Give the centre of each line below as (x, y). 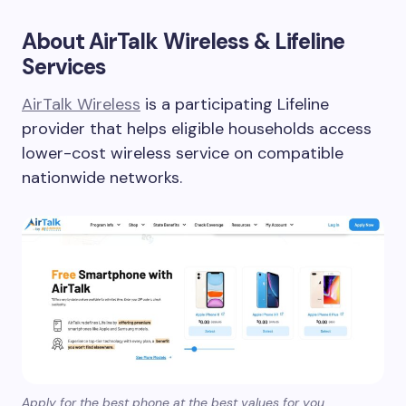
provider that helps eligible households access (197, 128)
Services (64, 66)
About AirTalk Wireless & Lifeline (184, 41)
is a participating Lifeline (235, 104)
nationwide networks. (102, 177)
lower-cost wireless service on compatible (183, 153)
